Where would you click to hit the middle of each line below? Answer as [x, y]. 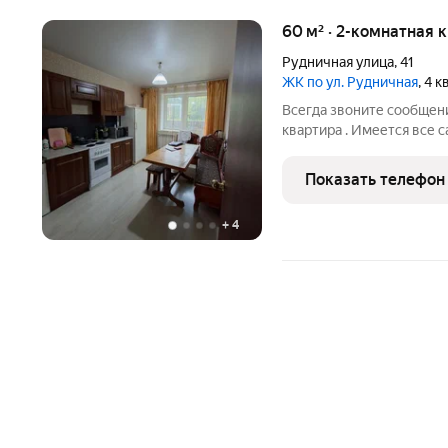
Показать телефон [375, 179]
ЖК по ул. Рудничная [356, 82]
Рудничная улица [338, 62]
